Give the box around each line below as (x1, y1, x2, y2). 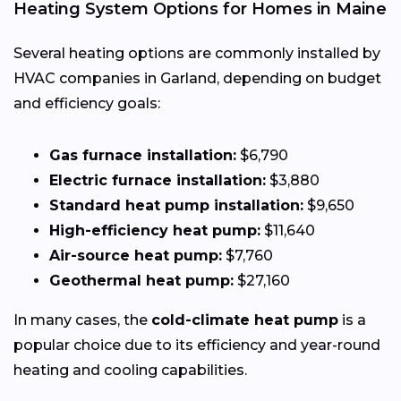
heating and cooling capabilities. (13, 361, 247, 379)
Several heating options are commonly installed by (13, 44, 380, 62)
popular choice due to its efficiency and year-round (13, 336, 380, 354)
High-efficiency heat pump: (49, 221, 260, 239)
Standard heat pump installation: (49, 196, 303, 214)
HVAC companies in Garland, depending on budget (13, 69, 381, 87)
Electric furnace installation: (49, 171, 266, 189)
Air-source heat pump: (49, 246, 222, 264)
